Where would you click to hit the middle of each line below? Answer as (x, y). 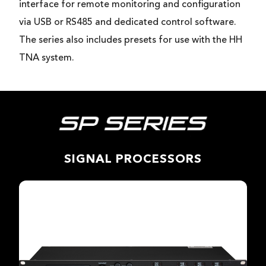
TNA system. (48, 58)
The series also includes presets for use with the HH (131, 40)
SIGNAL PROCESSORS (133, 159)
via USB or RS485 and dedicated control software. (128, 22)
